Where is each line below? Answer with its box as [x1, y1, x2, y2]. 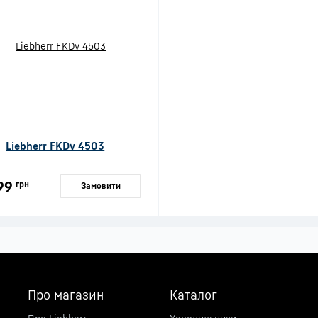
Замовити [80, 180, 121, 191]
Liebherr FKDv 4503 [6, 139, 105, 152]
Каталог [170, 287, 217, 302]
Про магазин [28, 287, 104, 302]
